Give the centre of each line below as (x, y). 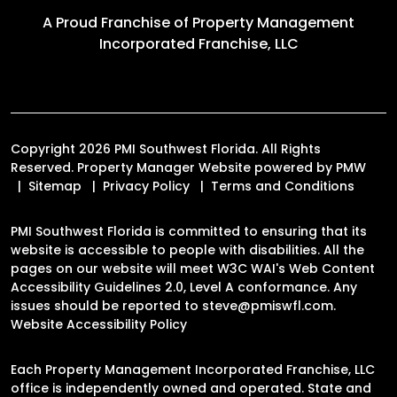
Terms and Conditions (283, 186)
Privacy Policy (146, 186)
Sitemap (55, 186)
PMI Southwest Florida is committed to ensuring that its (189, 231)
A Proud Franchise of (117, 22)
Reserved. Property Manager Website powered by (173, 167)
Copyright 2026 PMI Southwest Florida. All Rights (166, 148)
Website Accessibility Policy (99, 324)
